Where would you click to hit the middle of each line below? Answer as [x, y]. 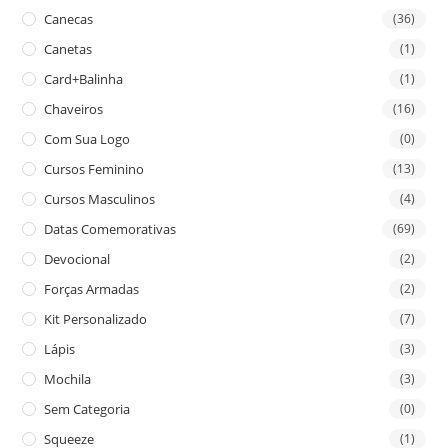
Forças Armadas [92, 288]
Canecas [69, 18]
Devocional [77, 258]
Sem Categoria [87, 408]
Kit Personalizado [96, 318]
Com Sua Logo [87, 138]
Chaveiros [74, 108]
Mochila [68, 378]
